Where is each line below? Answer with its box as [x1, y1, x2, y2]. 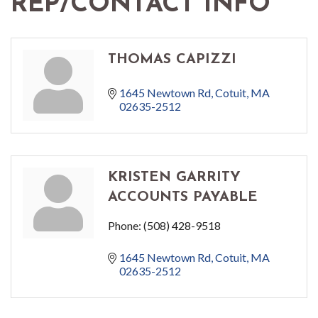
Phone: [108, 219, 141, 233]
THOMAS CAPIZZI [108, 53, 236, 67]
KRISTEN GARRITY [108, 170, 241, 185]
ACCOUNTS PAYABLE [108, 190, 258, 205]
